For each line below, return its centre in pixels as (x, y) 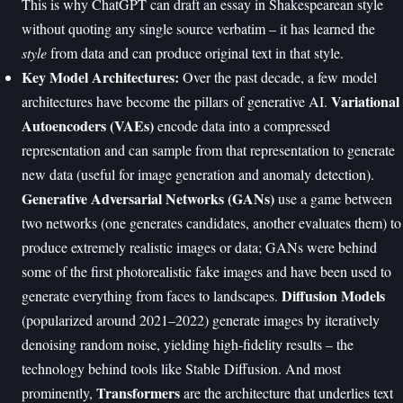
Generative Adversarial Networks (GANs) (148, 199)
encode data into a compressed (242, 126)
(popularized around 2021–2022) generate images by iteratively (201, 320)
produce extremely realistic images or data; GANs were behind (199, 247)
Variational (365, 102)
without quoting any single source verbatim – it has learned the (198, 29)
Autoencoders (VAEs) (88, 126)
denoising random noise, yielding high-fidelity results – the (188, 345)
